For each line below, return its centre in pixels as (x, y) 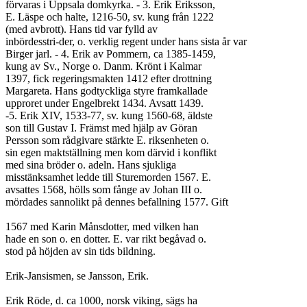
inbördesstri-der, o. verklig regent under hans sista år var (126, 41)
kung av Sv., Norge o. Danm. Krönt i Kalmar (103, 66)
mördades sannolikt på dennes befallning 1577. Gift (117, 202)
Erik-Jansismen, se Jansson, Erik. (77, 276)
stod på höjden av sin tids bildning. (81, 251)
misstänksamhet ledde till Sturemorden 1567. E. (108, 177)
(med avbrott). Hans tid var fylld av (82, 29)
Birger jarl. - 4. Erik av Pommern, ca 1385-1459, (111, 54)
